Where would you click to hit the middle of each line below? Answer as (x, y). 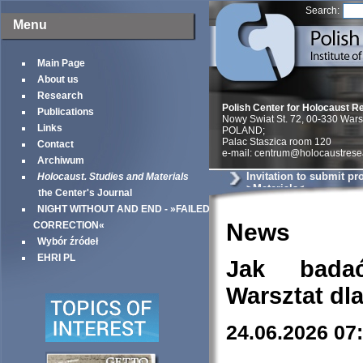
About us (58, 79)
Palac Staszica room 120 (277, 142)
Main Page (61, 63)
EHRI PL (56, 258)
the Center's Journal (83, 193)
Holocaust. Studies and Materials (113, 177)
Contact (56, 144)
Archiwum (61, 160)
